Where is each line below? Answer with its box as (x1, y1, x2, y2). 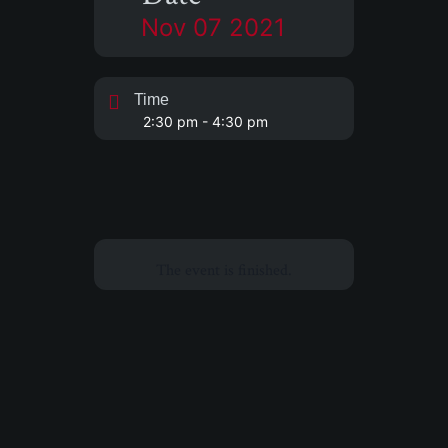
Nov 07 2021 (141, 13, 285, 43)
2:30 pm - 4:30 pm (143, 113, 268, 131)
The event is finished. (156, 260, 292, 282)
